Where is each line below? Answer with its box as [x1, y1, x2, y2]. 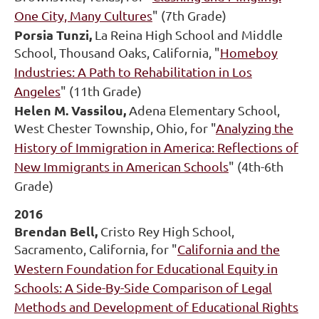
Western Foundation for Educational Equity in [14, 261, 278, 276]
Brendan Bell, [14, 223, 98, 240]
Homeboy [220, 45, 278, 61]
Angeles [14, 83, 61, 99]
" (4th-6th [229, 159, 283, 174]
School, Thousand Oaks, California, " [14, 45, 220, 61]
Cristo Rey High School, [98, 224, 234, 239]
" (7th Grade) [152, 8, 226, 23]
